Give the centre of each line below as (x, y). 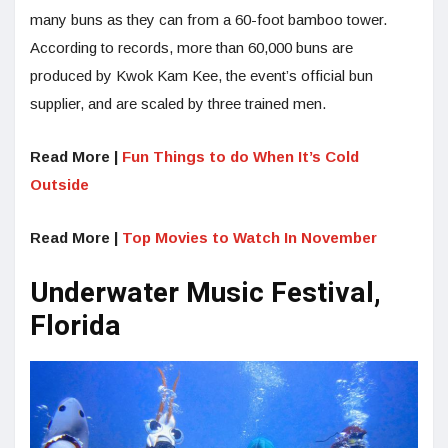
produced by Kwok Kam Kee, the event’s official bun (201, 75)
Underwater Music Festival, (205, 293)
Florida (75, 326)
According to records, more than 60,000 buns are (191, 47)
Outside (59, 184)
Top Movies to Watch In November (249, 237)
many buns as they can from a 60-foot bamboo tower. (208, 19)
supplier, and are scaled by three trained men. (180, 103)
